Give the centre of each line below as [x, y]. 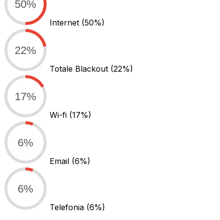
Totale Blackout [80, 69]
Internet [66, 22]
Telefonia [68, 207]
